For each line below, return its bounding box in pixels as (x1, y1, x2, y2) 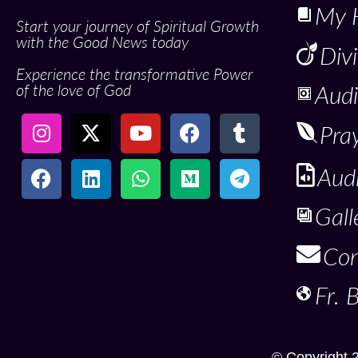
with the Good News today (16, 31, 189, 51)
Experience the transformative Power (16, 63, 253, 83)
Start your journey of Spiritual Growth (16, 15, 259, 35)
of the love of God (16, 79, 131, 99)
